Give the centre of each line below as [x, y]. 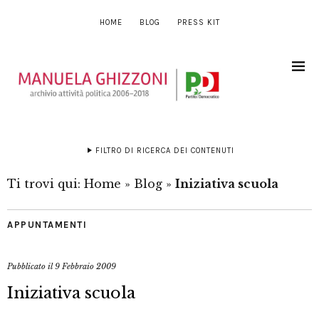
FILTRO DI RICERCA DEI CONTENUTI [164, 151]
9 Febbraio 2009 [85, 267]
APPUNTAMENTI [47, 225]
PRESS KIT [198, 22]
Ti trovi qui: [46, 184]
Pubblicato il [31, 267]
